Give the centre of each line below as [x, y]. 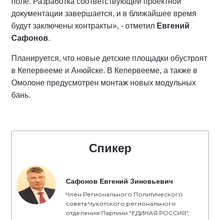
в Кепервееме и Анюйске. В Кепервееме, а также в [104, 70]
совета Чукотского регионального [121, 204]
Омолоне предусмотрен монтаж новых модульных [104, 83]
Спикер [110, 148]
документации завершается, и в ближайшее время [104, 14]
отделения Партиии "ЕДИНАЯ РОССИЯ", [128, 213]
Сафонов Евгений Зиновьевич [119, 181]
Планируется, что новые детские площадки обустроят [109, 58]
